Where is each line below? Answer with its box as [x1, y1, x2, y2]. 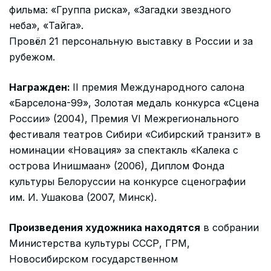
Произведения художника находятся [9, 221, 200, 233]
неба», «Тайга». [9, 19, 83, 31]
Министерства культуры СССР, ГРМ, [9, 237, 190, 249]
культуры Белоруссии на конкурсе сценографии [9, 175, 246, 188]
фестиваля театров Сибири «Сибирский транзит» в [9, 128, 261, 140]
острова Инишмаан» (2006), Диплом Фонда [9, 159, 224, 172]
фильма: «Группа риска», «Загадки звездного [9, 3, 231, 16]
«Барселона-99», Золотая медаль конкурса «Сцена [9, 96, 259, 109]
